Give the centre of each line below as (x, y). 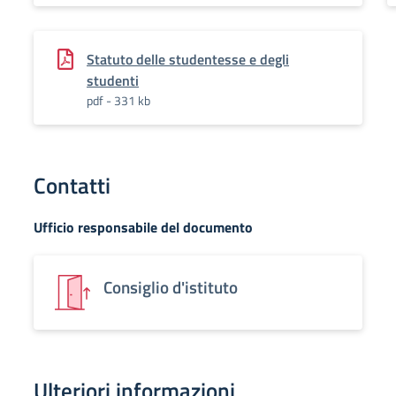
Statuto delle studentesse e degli (188, 59)
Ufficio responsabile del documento (143, 227)
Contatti (72, 186)
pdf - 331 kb (118, 100)
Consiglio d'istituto (171, 287)
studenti (113, 80)
